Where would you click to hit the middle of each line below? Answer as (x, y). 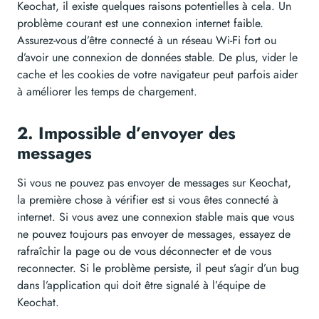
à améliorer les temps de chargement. (107, 92)
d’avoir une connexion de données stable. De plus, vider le (157, 58)
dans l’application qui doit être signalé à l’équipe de (141, 286)
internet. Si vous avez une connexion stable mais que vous (156, 217)
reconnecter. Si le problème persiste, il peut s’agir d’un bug (158, 268)
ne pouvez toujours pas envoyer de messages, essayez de (154, 234)
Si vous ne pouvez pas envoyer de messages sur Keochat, (154, 183)
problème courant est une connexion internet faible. (140, 23)
